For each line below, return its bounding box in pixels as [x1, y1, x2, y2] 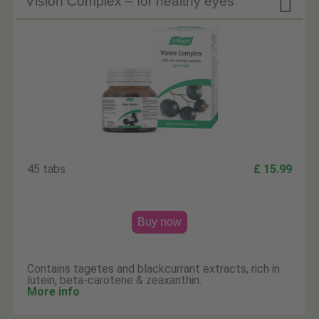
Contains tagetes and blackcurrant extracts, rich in [27, 261, 281, 276]
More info [27, 284, 80, 298]
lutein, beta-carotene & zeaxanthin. [27, 273, 202, 287]
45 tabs [27, 162, 66, 176]
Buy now [137, 215, 182, 228]
